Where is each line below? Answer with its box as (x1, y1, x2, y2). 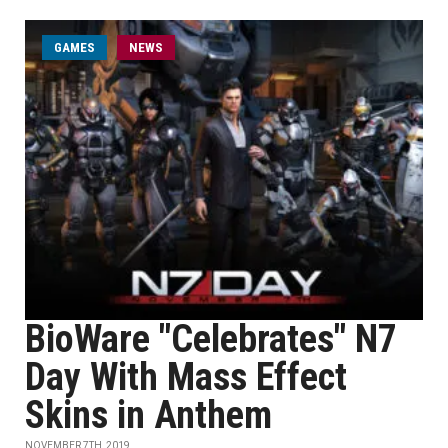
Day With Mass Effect (25, 355, 347, 399)
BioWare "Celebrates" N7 (25, 317, 397, 361)
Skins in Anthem (25, 393, 272, 437)
